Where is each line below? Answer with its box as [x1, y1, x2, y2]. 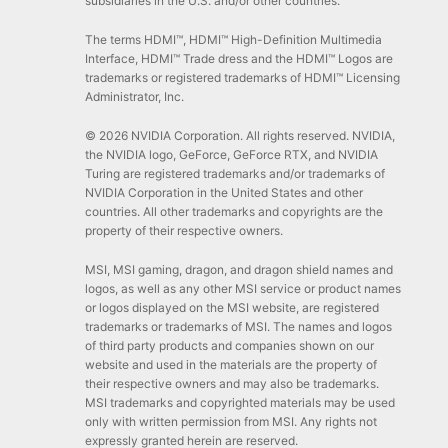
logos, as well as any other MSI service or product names [84, 280, 401, 296]
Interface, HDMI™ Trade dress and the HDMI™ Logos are [84, 50, 393, 66]
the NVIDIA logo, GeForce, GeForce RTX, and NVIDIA [84, 146, 378, 162]
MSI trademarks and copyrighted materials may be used [84, 394, 395, 410]
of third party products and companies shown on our [84, 337, 374, 353]
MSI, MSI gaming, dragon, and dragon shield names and [84, 261, 393, 277]
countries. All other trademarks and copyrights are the [84, 203, 383, 219]
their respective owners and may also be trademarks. [84, 375, 379, 391]
